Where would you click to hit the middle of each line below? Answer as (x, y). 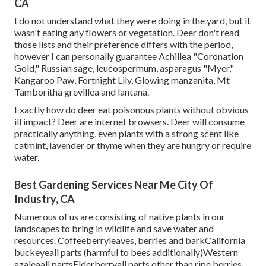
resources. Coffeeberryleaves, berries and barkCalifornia (130, 240)
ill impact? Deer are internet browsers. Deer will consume (129, 121)
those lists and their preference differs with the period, (123, 44)
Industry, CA (45, 199)
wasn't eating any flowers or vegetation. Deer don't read (127, 32)
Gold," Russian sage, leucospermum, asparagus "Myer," (124, 68)
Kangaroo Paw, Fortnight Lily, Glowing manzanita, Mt (122, 80)
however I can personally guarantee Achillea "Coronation (129, 56)
